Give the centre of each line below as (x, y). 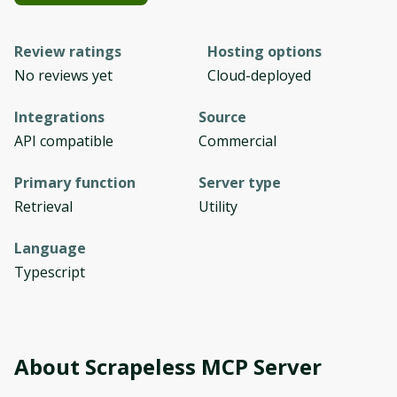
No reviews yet (63, 75)
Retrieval (43, 206)
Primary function (75, 183)
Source (222, 117)
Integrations (59, 117)
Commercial (237, 141)
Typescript (50, 272)
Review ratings (68, 51)
